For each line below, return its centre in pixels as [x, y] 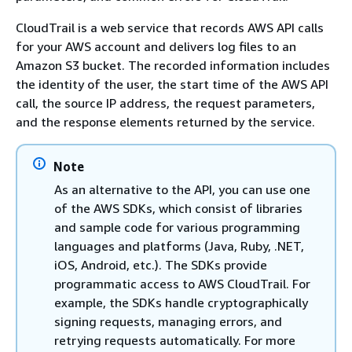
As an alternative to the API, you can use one [182, 189]
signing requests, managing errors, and [168, 321]
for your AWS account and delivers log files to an [156, 46]
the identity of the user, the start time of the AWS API [172, 84]
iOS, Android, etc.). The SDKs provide [161, 265]
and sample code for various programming [177, 227]
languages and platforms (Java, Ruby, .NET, [179, 246]
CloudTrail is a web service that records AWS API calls [170, 27]
